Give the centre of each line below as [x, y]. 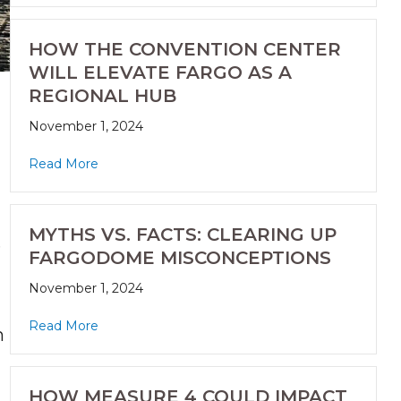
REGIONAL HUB [102, 96]
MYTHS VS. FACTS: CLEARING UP [182, 235]
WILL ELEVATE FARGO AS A [160, 73]
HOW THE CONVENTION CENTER [184, 50]
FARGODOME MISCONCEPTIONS [179, 258]
